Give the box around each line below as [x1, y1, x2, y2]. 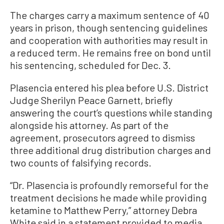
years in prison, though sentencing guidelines [10, 21, 207, 33]
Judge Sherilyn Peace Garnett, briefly [10, 94, 172, 106]
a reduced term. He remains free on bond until [10, 46, 211, 58]
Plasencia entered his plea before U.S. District [10, 81, 208, 93]
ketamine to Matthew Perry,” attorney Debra [10, 204, 197, 216]
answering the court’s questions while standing [10, 106, 212, 118]
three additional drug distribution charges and [10, 144, 211, 156]
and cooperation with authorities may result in [10, 34, 208, 46]
